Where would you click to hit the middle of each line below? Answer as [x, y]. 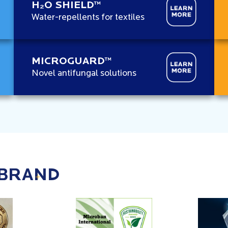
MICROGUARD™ [72, 62]
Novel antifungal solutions [84, 74]
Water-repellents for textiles [88, 18]
